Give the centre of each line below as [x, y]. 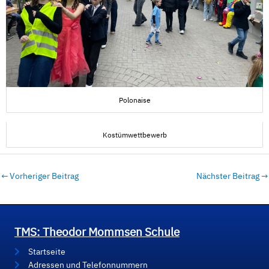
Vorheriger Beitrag [43, 176]
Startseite [47, 252]
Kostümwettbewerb [134, 134]
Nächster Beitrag [229, 176]
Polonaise [134, 99]
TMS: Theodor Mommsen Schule [97, 232]
